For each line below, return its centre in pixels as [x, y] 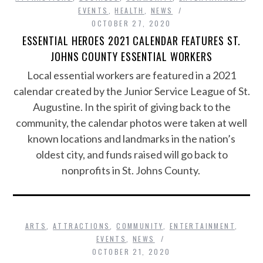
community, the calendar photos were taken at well [131, 123]
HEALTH [129, 11]
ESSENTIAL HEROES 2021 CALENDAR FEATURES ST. [131, 41]
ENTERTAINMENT [202, 226]
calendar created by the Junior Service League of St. [131, 91]
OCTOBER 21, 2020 [131, 252]
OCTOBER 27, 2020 [131, 23]
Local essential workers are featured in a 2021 [131, 75]
